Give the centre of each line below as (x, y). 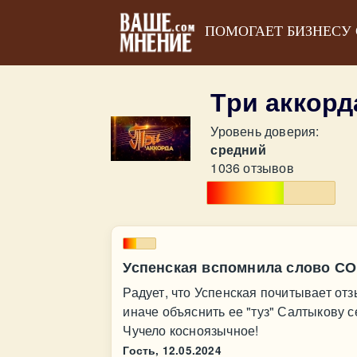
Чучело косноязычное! (191, 330)
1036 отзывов (252, 168)
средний (238, 149)
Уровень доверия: (265, 131)
